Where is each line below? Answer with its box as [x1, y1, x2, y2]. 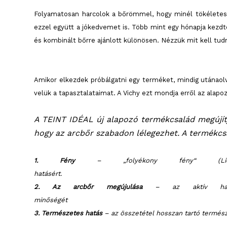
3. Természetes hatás [34, 209, 103, 217]
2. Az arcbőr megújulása [34, 182, 142, 191]
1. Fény [34, 156, 75, 164]
